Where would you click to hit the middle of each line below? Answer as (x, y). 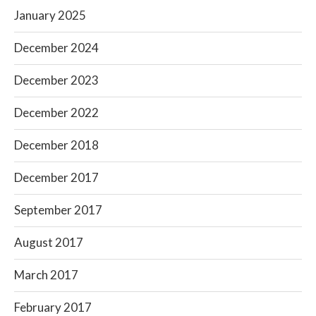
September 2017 (58, 210)
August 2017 (49, 243)
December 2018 (56, 145)
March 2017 (46, 275)
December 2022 (56, 113)
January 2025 (50, 16)
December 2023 (56, 80)
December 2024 (56, 48)
